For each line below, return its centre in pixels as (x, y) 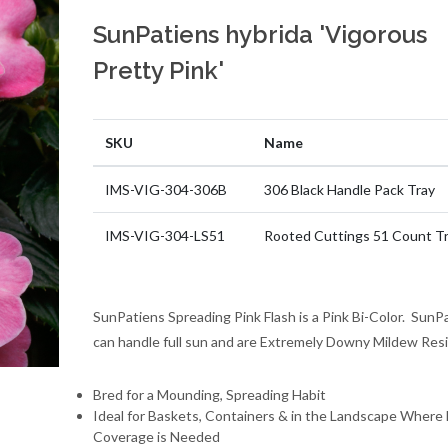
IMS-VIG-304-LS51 (164, 235)
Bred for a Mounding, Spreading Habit (209, 394)
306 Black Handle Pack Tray (349, 189)
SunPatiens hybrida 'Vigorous (259, 34)
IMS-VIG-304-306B (165, 189)
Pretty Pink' (158, 70)
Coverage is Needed (156, 436)
